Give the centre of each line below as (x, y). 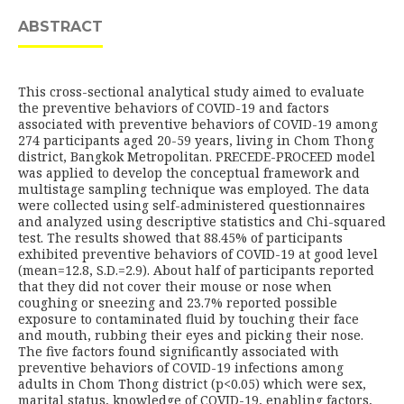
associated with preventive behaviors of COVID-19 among (198, 124)
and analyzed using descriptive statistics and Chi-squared (202, 221)
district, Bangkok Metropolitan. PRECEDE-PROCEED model (197, 156)
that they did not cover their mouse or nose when (175, 286)
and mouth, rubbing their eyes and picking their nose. (191, 335)
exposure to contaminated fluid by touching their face (188, 319)
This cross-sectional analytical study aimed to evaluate (191, 92)
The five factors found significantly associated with (179, 351)
